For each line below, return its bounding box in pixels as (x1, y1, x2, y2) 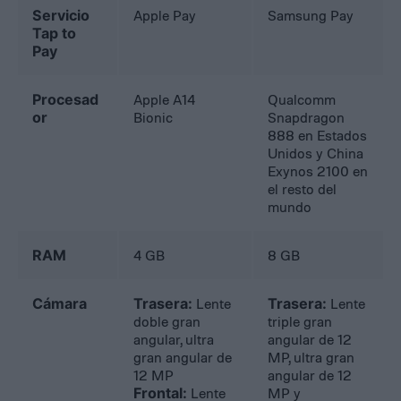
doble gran (133, 312, 201, 331)
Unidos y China (268, 144, 364, 163)
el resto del (268, 180, 337, 199)
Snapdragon (268, 108, 346, 127)
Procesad (32, 90, 99, 109)
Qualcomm (268, 90, 337, 109)
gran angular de (133, 348, 233, 367)
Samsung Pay (268, 6, 354, 25)
